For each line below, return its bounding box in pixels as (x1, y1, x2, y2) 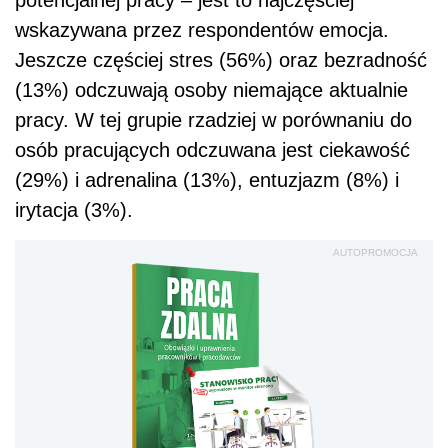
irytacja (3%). (15, 199, 133, 222)
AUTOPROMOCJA (333, 247, 418, 259)
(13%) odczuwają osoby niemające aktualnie (15, 79, 408, 102)
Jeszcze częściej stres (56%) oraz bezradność (15, 49, 427, 72)
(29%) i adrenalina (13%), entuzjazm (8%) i (15, 169, 399, 192)
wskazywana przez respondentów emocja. (15, 19, 389, 42)
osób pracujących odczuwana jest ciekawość (15, 139, 410, 162)
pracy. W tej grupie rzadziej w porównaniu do (15, 109, 412, 132)
